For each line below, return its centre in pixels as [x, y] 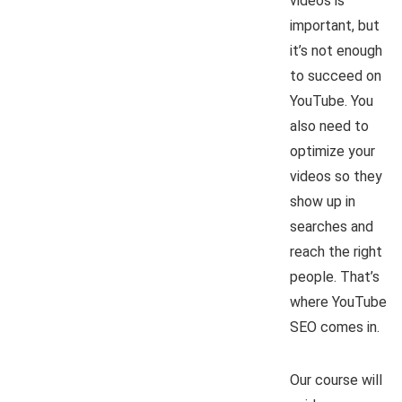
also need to [329, 126]
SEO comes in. [335, 327]
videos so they [336, 176]
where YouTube [338, 301]
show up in [323, 201]
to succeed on [336, 75]
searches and [332, 226]
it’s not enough [336, 50]
